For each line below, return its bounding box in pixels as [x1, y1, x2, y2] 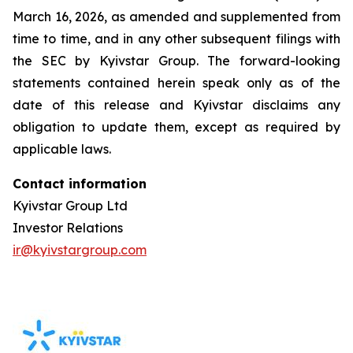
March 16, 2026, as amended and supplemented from [13, 9, 340, 24]
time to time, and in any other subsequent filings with [13, 31, 340, 46]
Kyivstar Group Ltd [13, 198, 128, 214]
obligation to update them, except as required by [13, 119, 340, 135]
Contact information [13, 176, 147, 191]
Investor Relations [13, 220, 123, 236]
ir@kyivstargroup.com [13, 242, 147, 258]
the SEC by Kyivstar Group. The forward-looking [13, 53, 340, 69]
